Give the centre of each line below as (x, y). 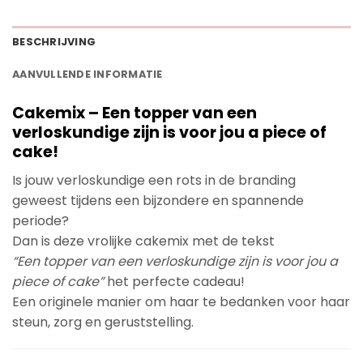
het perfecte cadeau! (174, 281)
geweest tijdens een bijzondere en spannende (158, 200)
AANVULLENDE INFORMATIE (88, 75)
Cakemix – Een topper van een (135, 113)
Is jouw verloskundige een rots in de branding (154, 180)
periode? (41, 220)
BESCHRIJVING (54, 42)
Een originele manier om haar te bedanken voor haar (181, 301)
